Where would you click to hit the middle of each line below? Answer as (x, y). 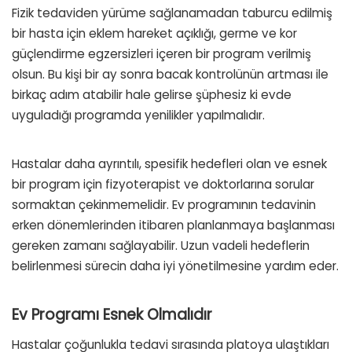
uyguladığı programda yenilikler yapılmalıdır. (138, 115)
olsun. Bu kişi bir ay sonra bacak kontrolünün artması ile (170, 74)
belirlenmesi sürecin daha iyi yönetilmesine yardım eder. (175, 266)
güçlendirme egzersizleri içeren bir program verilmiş (161, 53)
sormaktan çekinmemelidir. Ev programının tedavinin (164, 204)
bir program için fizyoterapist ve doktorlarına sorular (163, 184)
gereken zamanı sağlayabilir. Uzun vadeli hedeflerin (161, 245)
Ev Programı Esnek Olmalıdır (112, 314)
